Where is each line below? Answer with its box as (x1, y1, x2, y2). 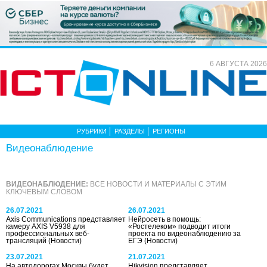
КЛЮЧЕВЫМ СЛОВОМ (6, 187, 82, 196)
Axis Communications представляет (6, 215, 126, 223)
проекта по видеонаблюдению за (128, 229, 241, 238)
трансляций (6, 236, 48, 245)
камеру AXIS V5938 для (6, 222, 85, 231)
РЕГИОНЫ (153, 127, 185, 135)
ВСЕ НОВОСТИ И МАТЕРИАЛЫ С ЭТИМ (88, 179, 226, 188)
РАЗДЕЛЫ (114, 127, 145, 135)
